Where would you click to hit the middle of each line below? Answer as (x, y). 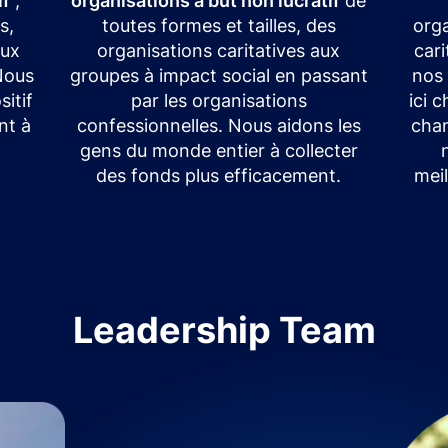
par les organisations (218, 100)
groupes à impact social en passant (218, 75)
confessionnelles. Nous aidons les (218, 125)
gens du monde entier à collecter (218, 150)
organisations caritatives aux (219, 50)
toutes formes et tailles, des (218, 25)
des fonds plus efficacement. (219, 175)
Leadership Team (224, 329)
